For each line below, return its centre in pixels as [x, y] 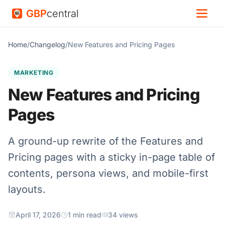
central [63, 13]
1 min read [85, 215]
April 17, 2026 [38, 215]
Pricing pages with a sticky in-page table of [111, 157]
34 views [123, 215]
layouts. [27, 189]
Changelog [47, 44]
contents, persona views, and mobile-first [108, 173]
